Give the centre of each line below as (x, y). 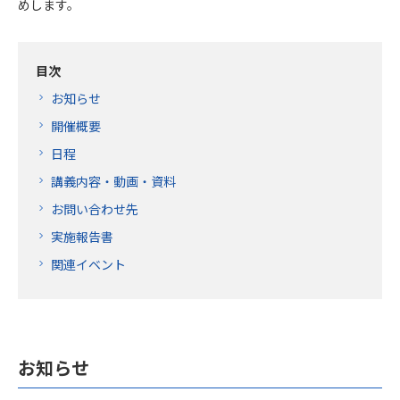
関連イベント (88, 264)
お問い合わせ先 (95, 209)
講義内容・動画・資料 (113, 181)
